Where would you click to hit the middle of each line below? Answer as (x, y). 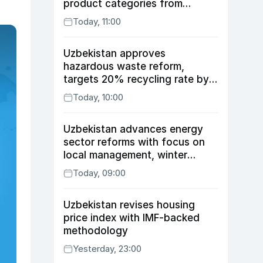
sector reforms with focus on (134, 142)
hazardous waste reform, (124, 66)
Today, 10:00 (98, 97)
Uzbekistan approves (114, 53)
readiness (87, 168)
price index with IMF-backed (131, 218)
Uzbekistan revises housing (129, 205)
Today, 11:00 (97, 21)
